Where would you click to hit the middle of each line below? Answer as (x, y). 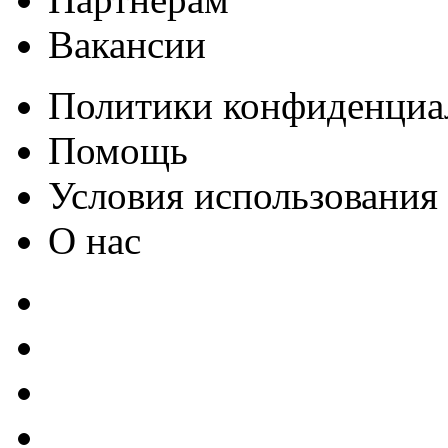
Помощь (118, 150)
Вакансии (127, 44)
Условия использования (243, 195)
